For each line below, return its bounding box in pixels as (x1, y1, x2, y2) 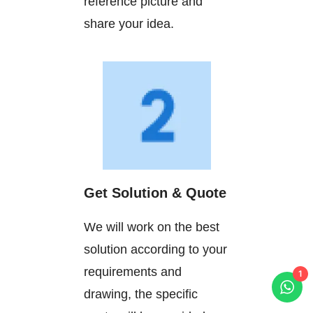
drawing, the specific (84, 286, 198, 301)
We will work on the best (84, 219, 219, 234)
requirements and (84, 264, 182, 279)
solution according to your (84, 242, 227, 256)
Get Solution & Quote (84, 184, 226, 201)
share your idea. (84, 16, 174, 31)
